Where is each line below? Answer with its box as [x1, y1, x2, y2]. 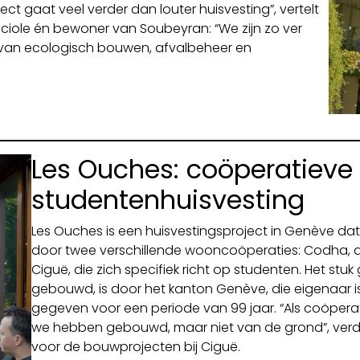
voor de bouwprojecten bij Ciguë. [31, 337, 240, 356]
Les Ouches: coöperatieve [31, 150, 353, 187]
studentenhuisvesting [31, 181, 305, 218]
